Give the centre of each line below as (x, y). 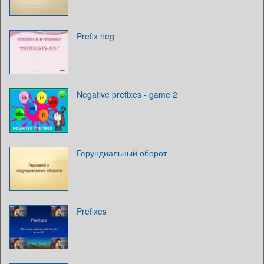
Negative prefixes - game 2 (127, 94)
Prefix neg (95, 36)
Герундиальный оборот (122, 152)
